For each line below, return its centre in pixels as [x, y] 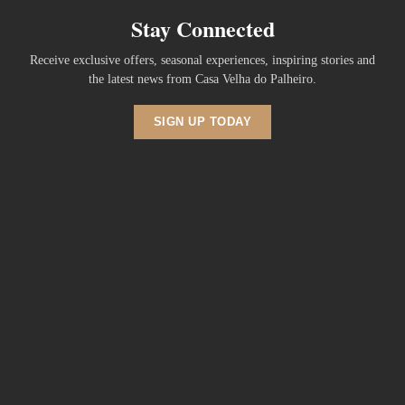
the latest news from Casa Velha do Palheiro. [202, 79]
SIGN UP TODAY [202, 122]
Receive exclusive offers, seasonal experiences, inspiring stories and [202, 60]
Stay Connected [202, 28]
